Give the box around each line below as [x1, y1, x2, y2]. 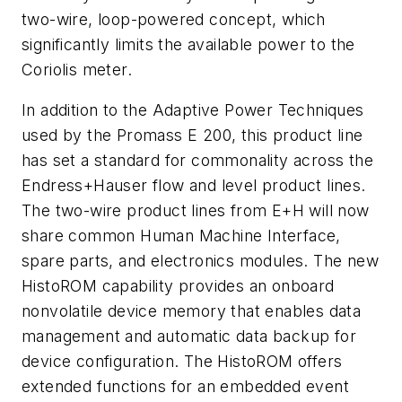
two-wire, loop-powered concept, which [22, 9, 326, 29]
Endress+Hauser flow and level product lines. [22, 176, 366, 196]
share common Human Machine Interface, [22, 226, 341, 246]
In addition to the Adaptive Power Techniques [22, 100, 364, 120]
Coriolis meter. [22, 59, 133, 79]
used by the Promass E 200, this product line [22, 126, 363, 145]
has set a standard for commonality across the [22, 151, 373, 170]
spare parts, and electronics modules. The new [22, 251, 379, 271]
